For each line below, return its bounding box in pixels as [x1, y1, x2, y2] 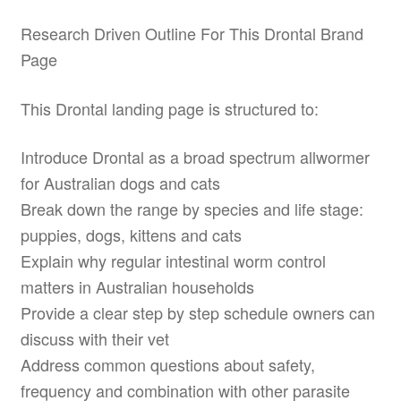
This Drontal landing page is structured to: [20, 96, 319, 120]
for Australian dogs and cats [20, 170, 220, 194]
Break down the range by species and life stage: [20, 196, 363, 220]
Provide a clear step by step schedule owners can [20, 300, 375, 324]
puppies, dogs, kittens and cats [20, 222, 242, 246]
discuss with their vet [20, 326, 169, 350]
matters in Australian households [20, 274, 254, 298]
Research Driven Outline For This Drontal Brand [20, 21, 363, 46]
